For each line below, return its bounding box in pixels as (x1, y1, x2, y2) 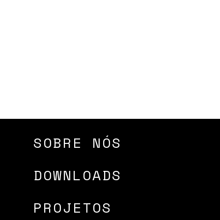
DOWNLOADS (33, 165, 122, 186)
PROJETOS (33, 197, 112, 218)
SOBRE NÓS (33, 132, 122, 153)
